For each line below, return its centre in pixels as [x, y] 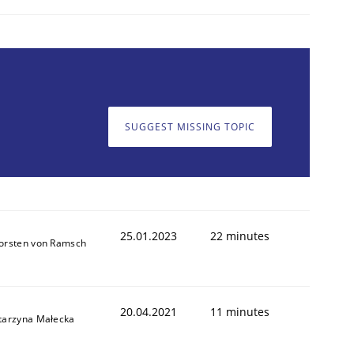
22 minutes [240, 235]
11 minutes [240, 311]
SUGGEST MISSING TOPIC [190, 127]
